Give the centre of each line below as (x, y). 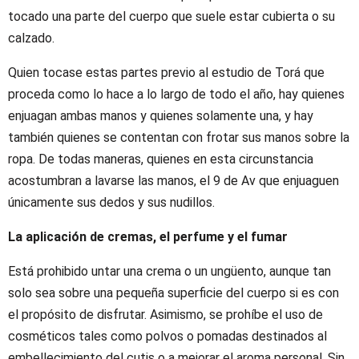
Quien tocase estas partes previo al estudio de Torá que (166, 72)
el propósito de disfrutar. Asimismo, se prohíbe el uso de (165, 314)
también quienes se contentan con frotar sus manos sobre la (179, 137)
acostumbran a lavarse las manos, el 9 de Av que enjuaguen (173, 180)
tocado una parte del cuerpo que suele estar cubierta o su (171, 16)
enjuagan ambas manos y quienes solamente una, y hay (161, 115)
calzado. (31, 38)
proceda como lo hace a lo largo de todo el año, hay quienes (176, 94)
